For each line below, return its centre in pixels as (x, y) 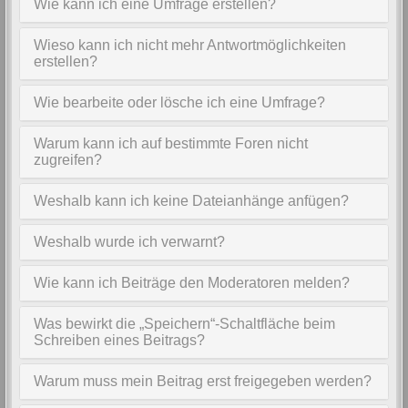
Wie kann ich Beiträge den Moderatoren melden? (192, 283)
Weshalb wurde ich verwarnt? (129, 242)
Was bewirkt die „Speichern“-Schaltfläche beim (184, 324)
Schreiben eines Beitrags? (119, 340)
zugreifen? (68, 160)
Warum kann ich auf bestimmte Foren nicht (171, 143)
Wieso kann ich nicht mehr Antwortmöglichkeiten (190, 45)
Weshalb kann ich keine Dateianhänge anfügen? (191, 201)
